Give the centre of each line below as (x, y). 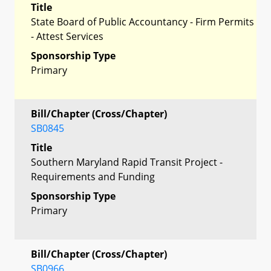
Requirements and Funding (93, 176)
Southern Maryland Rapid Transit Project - (127, 162)
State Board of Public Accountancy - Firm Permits (142, 21)
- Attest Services (67, 36)
